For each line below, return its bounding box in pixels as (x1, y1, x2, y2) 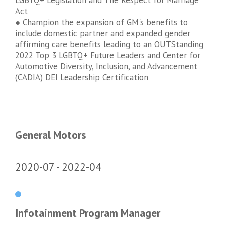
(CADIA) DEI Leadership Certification (15, 72, 148, 83)
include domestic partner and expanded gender (15, 28, 190, 39)
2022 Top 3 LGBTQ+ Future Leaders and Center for (15, 50, 200, 61)
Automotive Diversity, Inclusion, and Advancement (15, 61, 197, 72)
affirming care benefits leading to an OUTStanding (15, 39, 203, 50)
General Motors (15, 128, 86, 142)
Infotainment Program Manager (15, 205, 160, 220)
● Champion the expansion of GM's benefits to (15, 17, 188, 28)
